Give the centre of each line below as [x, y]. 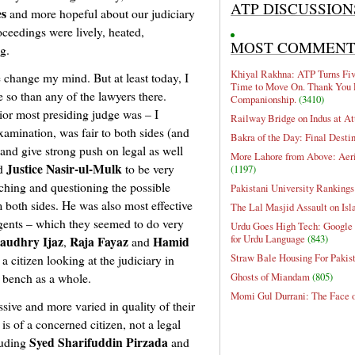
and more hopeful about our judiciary [101, 13]
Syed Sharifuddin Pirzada [99, 342]
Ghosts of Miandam [270, 277]
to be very [148, 169]
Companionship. [263, 99]
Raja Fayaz [99, 242]
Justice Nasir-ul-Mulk [64, 169]
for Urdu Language [268, 239]
